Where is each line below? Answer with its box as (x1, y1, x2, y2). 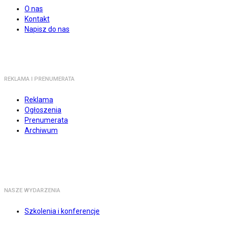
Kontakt (25, 15, 50, 24)
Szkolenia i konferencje (25, 207, 100, 216)
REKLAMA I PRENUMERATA (4, 76, 75, 83)
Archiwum (25, 126, 58, 135)
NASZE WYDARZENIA (4, 187, 60, 194)
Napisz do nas (25, 25, 70, 34)
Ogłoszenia (25, 106, 61, 114)
